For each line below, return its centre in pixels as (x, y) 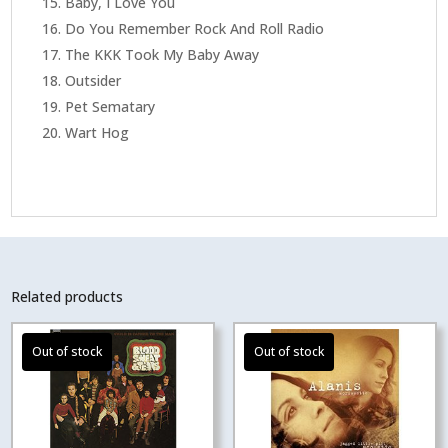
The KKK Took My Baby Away (162, 54)
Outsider (93, 80)
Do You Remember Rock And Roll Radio (195, 28)
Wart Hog (97, 132)
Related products (67, 296)
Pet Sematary (110, 106)
